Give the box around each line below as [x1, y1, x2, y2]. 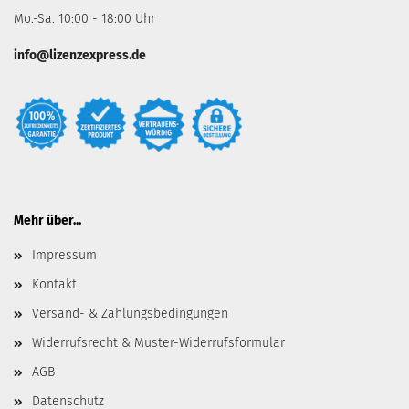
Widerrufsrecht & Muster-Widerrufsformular [32, 335, 285, 351]
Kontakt [32, 277, 77, 292]
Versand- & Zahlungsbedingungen [32, 306, 228, 321]
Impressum [32, 247, 97, 263]
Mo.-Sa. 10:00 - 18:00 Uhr [14, 11, 155, 26]
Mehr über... [14, 213, 81, 228]
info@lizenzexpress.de [14, 47, 146, 63]
